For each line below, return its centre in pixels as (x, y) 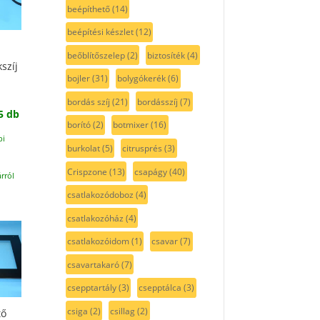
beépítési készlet (100, 32)
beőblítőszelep (96, 55)
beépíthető (88, 9)
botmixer (131, 125)
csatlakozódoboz (100, 195)
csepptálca (160, 288)
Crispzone (87, 171)
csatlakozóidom (98, 241)
